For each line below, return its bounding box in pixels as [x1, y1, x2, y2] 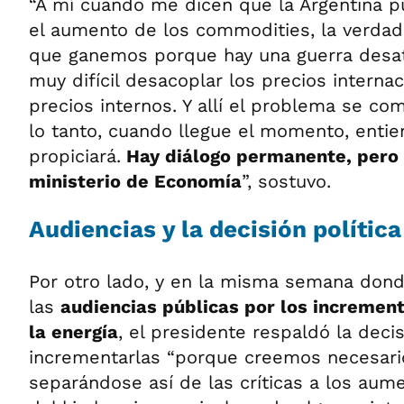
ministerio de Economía [29, 170, 242, 192]
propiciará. [29, 145, 121, 167]
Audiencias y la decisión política [29, 216, 401, 243]
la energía [29, 321, 118, 343]
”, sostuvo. [242, 170, 331, 192]
